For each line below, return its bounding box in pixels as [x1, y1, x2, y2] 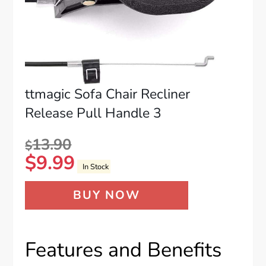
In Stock [78, 161, 109, 172]
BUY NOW [73, 186, 141, 203]
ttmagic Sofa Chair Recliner [25, 84, 191, 103]
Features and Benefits [25, 236, 222, 264]
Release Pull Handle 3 [25, 103, 162, 122]
